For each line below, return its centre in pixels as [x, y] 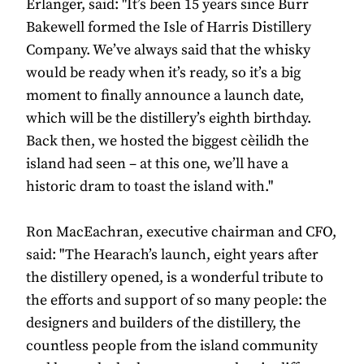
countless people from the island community [172, 345]
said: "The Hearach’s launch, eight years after [172, 254]
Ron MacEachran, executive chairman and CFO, [181, 232]
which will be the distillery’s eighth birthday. [169, 118]
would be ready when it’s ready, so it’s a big [163, 72]
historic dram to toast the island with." [149, 186]
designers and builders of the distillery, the [163, 323]
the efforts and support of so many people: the [176, 300]
